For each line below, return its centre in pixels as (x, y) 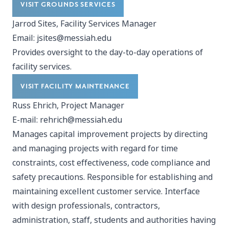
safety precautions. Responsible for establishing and (112, 177)
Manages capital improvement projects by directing (110, 134)
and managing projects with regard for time (95, 148)
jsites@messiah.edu (74, 38)
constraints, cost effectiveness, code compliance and (111, 163)
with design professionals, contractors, (86, 206)
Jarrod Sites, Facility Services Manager (84, 24)
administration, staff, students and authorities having (114, 220)
